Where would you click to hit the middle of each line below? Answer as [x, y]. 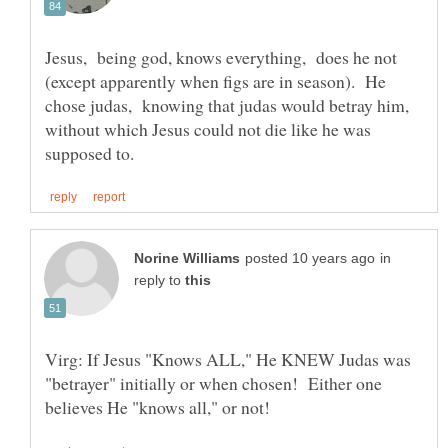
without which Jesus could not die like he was [208, 128]
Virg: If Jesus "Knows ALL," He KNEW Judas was [228, 359]
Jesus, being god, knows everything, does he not [221, 56]
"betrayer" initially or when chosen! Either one [213, 383]
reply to [159, 281]
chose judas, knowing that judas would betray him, [230, 104]
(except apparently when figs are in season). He [215, 80]
